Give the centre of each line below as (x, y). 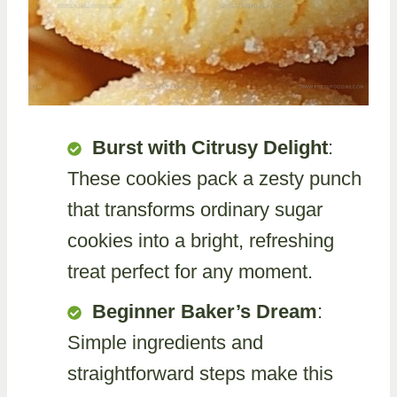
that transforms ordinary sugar (195, 209)
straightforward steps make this (200, 373)
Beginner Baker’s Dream (205, 311)
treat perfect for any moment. (190, 271)
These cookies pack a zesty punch (214, 178)
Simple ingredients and (165, 342)
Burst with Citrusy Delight (210, 147)
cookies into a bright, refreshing (201, 240)
